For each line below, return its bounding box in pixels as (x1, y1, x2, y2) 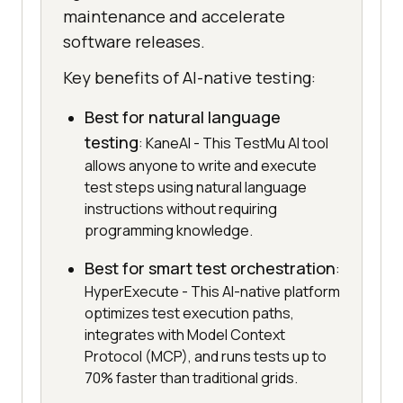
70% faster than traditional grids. (85, 367, 298, 388)
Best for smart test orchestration (85, 256, 336, 279)
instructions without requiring (85, 198, 277, 219)
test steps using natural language (85, 176, 307, 197)
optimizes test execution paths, (85, 302, 294, 323)
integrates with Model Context (85, 324, 285, 345)
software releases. (63, 30, 205, 52)
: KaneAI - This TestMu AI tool (139, 132, 328, 153)
